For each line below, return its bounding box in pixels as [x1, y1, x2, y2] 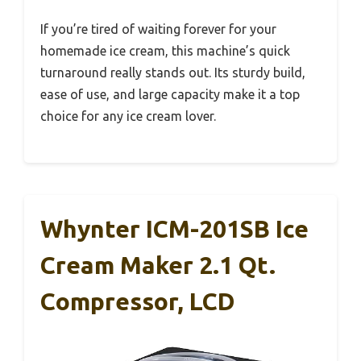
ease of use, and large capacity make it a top [40, 86, 300, 102]
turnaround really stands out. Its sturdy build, [40, 64, 305, 80]
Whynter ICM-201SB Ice [40, 214, 309, 243]
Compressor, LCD [40, 287, 235, 315]
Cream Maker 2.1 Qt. [40, 251, 276, 279]
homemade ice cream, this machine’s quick [40, 43, 290, 58]
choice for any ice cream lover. [40, 108, 216, 123]
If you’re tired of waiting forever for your [40, 21, 276, 36]
